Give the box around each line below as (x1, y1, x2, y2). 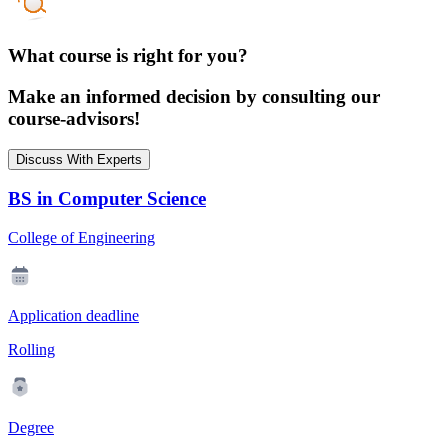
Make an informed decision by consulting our (8, 86, 380, 108)
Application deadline (8, 307, 139, 325)
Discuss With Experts (16, 151, 142, 167)
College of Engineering (8, 229, 155, 247)
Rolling (8, 341, 55, 359)
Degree (8, 419, 54, 437)
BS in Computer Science (8, 188, 206, 210)
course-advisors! (8, 108, 140, 130)
